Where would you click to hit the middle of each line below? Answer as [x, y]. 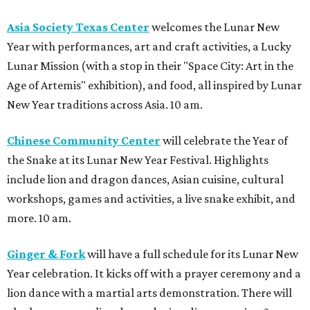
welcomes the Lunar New [216, 27]
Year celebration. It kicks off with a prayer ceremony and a [154, 274]
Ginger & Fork [46, 254]
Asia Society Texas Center [78, 27]
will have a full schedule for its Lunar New [192, 254]
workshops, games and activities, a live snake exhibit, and [151, 199]
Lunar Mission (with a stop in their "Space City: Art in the [150, 66]
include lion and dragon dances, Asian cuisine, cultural [145, 180]
